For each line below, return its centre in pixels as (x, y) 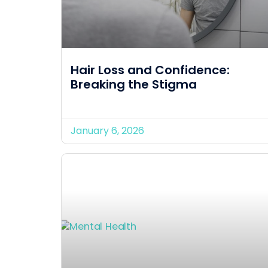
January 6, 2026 (107, 130)
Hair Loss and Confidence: (150, 70)
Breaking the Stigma (134, 84)
